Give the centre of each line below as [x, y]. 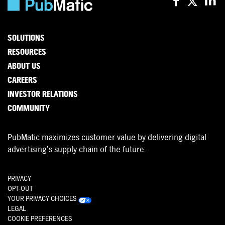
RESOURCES [27, 52]
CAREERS [22, 80]
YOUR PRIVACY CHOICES [43, 199]
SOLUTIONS [26, 38]
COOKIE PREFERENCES [40, 219]
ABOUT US [24, 66]
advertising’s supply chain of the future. [77, 150]
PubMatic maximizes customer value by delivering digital [107, 138]
